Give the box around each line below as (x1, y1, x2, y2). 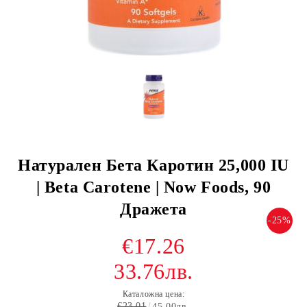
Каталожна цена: (122, 289, 185, 299)
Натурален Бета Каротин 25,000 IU (18, 156, 289, 174)
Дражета (120, 200, 187, 218)
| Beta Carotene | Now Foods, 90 (36, 178, 271, 196)
